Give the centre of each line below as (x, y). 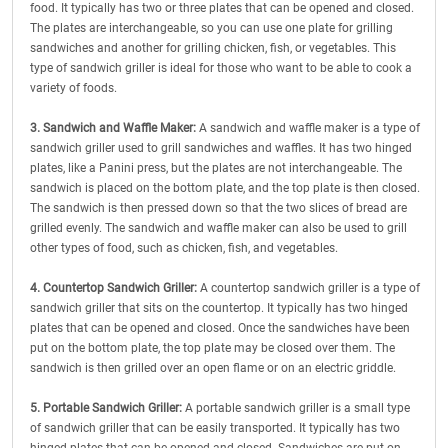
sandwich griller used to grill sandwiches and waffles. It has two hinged (221, 148)
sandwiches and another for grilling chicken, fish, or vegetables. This (213, 48)
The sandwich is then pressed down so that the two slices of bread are (218, 208)
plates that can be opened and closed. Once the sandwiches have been (220, 328)
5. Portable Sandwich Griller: (107, 408)
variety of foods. (75, 88)
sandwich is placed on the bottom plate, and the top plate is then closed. (225, 188)
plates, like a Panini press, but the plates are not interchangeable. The (216, 168)
